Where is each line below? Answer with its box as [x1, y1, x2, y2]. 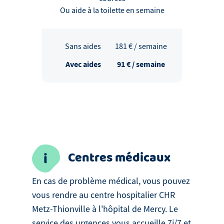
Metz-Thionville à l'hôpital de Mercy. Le [32, 203, 178, 215]
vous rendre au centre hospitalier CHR [32, 189, 175, 201]
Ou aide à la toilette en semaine [59, 5, 164, 16]
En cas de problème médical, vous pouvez [32, 175, 190, 187]
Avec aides [65, 59, 101, 70]
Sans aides [65, 41, 101, 52]
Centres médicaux [68, 148, 170, 168]
